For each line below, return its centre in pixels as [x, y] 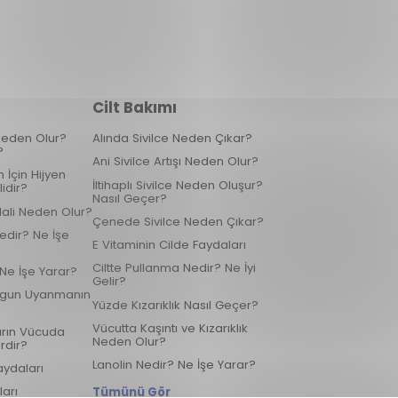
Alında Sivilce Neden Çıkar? [172, 139]
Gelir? [109, 282]
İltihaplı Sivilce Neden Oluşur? [177, 185]
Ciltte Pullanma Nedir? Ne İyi [174, 268]
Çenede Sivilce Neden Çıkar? [178, 221]
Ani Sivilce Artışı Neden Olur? [175, 162]
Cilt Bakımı [134, 108]
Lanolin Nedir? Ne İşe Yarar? [174, 365]
